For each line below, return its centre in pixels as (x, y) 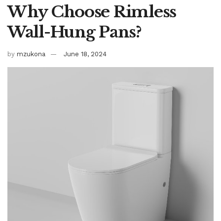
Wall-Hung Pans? (74, 32)
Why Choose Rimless (92, 12)
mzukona (31, 54)
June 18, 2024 (85, 54)
